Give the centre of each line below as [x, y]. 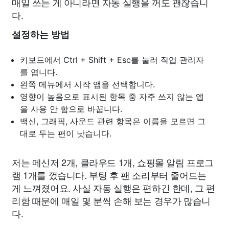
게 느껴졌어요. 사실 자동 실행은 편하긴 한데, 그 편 [114, 188]
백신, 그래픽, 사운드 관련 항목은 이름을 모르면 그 [113, 121]
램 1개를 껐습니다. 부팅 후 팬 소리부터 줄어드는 [109, 175]
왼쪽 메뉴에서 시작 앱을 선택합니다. [87, 85]
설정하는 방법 [41, 35]
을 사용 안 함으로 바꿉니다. [71, 109]
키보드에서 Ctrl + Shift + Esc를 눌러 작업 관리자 [112, 60]
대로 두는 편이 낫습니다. [66, 134]
